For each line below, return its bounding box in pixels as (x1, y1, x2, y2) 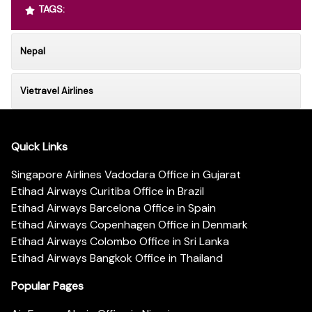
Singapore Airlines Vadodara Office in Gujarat (11, 167, 241, 182)
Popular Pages (11, 279, 84, 293)
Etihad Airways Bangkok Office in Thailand (11, 251, 223, 265)
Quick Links (11, 139, 68, 154)
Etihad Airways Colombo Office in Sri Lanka (11, 234, 229, 249)
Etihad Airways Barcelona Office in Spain (11, 201, 216, 215)
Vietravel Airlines (20, 85, 93, 97)
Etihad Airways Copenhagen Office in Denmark (11, 217, 248, 232)
